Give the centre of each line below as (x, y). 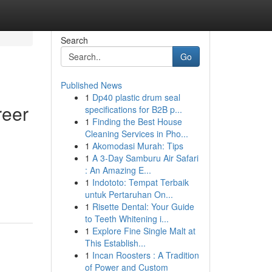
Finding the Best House (137, 121)
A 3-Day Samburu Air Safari (145, 158)
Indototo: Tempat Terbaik (140, 182)
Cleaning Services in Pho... (136, 134)
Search (74, 40)
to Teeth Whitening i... (127, 219)
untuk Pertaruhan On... (129, 194)
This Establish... (115, 243)
